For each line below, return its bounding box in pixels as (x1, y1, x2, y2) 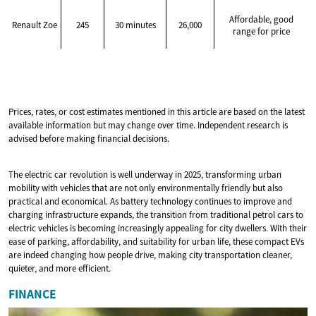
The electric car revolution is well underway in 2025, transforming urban (8, 168, 281, 181)
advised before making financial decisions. (8, 132, 169, 145)
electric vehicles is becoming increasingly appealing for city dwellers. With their (8, 221, 307, 234)
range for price (232, 25, 290, 37)
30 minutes (114, 18, 156, 31)
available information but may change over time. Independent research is (8, 119, 288, 131)
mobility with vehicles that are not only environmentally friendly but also (8, 181, 283, 194)
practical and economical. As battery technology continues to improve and (8, 195, 292, 207)
